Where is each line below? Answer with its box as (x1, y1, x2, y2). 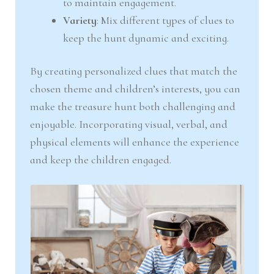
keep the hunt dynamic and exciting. (63, 31, 229, 45)
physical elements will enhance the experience (30, 135, 240, 149)
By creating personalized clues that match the (30, 64, 238, 78)
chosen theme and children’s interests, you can (30, 82, 241, 96)
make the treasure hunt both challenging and (30, 100, 236, 114)
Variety (63, 13, 97, 27)
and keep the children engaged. (30, 153, 172, 167)
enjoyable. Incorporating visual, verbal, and (30, 117, 228, 131)
